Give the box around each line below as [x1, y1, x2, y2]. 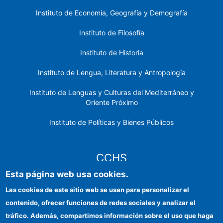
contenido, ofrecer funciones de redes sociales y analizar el [5, 199, 196, 207]
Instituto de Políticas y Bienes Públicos [49, 117, 174, 126]
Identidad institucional [74, 199, 146, 208]
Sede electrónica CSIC [74, 179, 147, 188]
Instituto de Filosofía [79, 28, 144, 37]
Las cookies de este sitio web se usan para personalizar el [5, 186, 190, 194]
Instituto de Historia [80, 48, 143, 57]
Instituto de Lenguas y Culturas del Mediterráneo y [29, 88, 194, 97]
